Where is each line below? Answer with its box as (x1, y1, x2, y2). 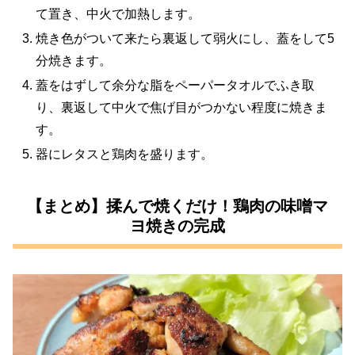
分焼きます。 (36, 53, 113, 67)
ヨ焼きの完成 (130, 216, 225, 235)
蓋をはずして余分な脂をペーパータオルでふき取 (36, 78, 315, 92)
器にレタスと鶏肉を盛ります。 (36, 147, 214, 162)
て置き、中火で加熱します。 (36, 6, 201, 21)
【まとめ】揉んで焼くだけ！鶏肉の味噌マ (27, 197, 328, 215)
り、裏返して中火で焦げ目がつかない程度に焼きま (36, 100, 328, 114)
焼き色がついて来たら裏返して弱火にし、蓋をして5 (36, 31, 335, 45)
